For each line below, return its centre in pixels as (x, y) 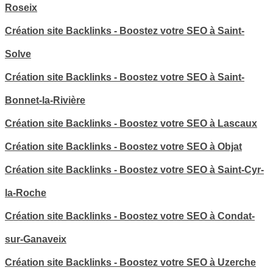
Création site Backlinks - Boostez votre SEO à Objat (123, 147)
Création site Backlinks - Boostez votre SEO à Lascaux (131, 124)
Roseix (21, 8)
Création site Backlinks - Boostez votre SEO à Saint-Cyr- (134, 170)
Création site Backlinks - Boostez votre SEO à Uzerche (130, 263)
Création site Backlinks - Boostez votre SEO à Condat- (130, 216)
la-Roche (26, 193)
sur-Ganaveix (36, 239)
